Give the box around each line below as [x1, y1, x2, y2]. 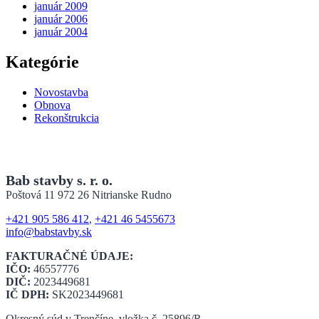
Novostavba [34, 85, 88, 98]
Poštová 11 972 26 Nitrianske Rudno [6, 188, 172, 201]
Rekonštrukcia [34, 111, 99, 124]
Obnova [34, 98, 70, 111]
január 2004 [34, 26, 88, 38]
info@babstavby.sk [6, 225, 92, 238]
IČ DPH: [6, 288, 49, 300]
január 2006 [34, 13, 88, 26]
